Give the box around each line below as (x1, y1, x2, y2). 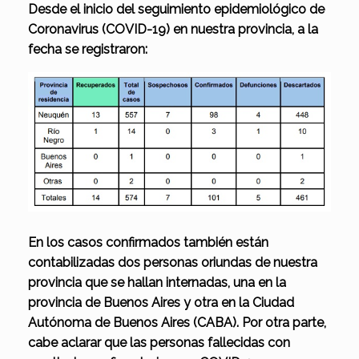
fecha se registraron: (28, 42, 147, 58)
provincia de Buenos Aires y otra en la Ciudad (28, 294, 294, 310)
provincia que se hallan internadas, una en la (28, 274, 286, 290)
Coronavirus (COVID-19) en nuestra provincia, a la (28, 22, 318, 38)
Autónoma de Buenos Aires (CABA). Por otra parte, (28, 314, 326, 330)
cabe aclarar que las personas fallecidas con (28, 334, 290, 350)
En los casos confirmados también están (28, 234, 268, 250)
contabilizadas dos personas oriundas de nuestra (28, 254, 317, 270)
